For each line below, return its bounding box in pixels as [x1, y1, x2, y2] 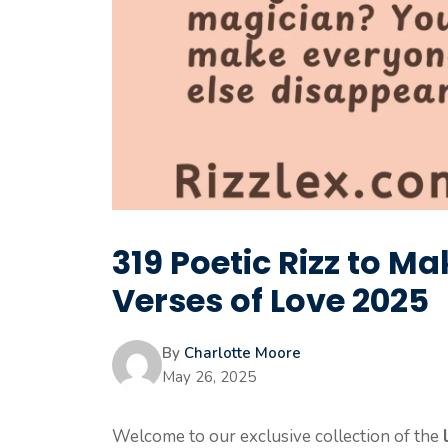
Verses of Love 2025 [112, 278, 429, 324]
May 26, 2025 [162, 367, 256, 388]
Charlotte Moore [184, 343, 301, 364]
